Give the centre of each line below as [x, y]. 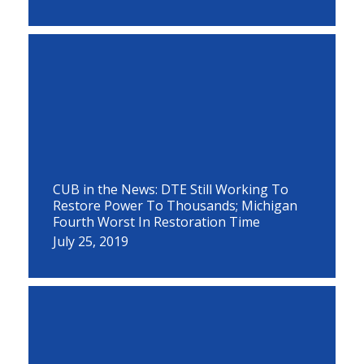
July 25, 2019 [91, 241]
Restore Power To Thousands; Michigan [175, 206]
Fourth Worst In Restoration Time [156, 222]
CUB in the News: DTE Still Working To [171, 189]
